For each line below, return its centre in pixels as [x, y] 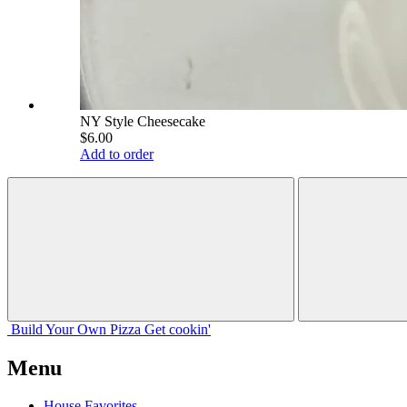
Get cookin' [178, 329]
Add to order [117, 154]
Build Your [42, 329]
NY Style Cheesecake [143, 121]
